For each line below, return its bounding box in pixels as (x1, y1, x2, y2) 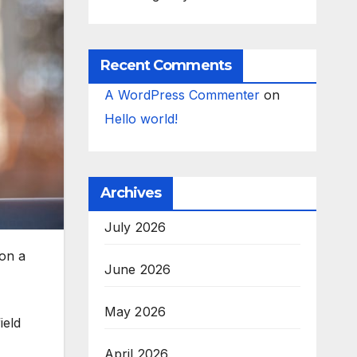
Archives (100, 184, 162, 202)
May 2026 (104, 304, 167, 320)
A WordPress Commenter (104, 87, 260, 103)
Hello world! (104, 111, 178, 127)
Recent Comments (100, 57, 231, 74)
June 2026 (104, 261, 171, 277)
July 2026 (104, 219, 167, 235)
